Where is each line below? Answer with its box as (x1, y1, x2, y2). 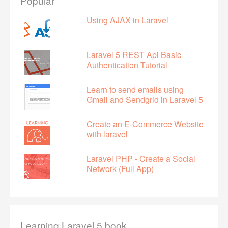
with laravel (87, 128, 128, 140)
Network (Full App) (87, 162, 154, 175)
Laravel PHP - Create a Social (87, 152, 195, 164)
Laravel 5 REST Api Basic (87, 48, 181, 61)
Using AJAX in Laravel (87, 14, 168, 26)
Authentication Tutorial (87, 59, 167, 71)
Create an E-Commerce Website (87, 118, 204, 130)
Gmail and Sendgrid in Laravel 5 (87, 93, 203, 105)
